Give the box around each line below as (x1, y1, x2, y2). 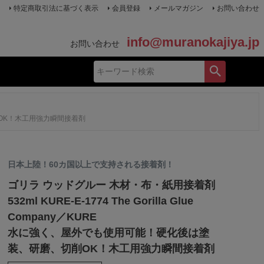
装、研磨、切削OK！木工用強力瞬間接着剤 (7, 243, 214, 255)
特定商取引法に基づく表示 (13, 4, 98, 12)
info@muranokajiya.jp (126, 35, 259, 49)
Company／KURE (7, 211, 97, 223)
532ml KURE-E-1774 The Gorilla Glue (7, 195, 193, 207)
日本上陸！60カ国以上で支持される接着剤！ (7, 160, 174, 170)
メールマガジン (153, 4, 203, 12)
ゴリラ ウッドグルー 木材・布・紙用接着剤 (7, 179, 215, 192)
